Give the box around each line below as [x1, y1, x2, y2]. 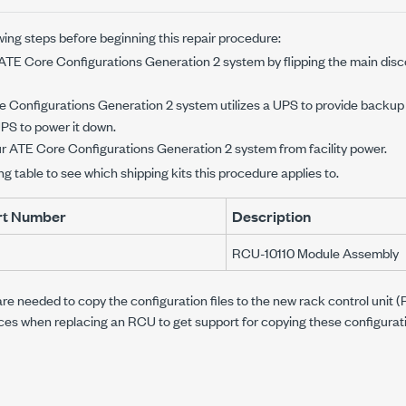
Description [232, 206, 311, 227]
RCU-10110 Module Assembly [232, 243, 399, 262]
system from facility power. [232, 138, 387, 157]
